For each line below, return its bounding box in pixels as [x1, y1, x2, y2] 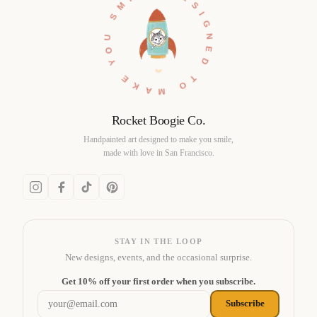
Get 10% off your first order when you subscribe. [62, 275, 255, 287]
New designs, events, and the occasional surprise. [65, 251, 252, 263]
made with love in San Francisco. [103, 148, 214, 158]
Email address [38, 275, 100, 288]
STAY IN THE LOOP [114, 237, 203, 246]
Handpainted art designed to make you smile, [83, 134, 234, 145]
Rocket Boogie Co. [111, 113, 206, 127]
